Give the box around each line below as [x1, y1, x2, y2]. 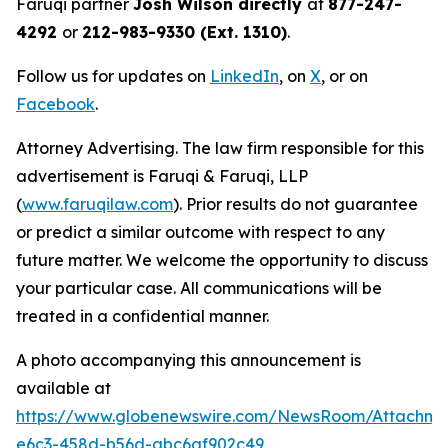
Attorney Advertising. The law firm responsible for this [16, 138, 424, 159]
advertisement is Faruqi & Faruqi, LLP [16, 166, 308, 187]
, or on [321, 66, 368, 87]
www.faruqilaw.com [22, 194, 173, 215]
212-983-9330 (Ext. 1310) [82, 22, 287, 43]
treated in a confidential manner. [16, 306, 269, 327]
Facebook [16, 94, 95, 115]
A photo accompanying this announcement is [16, 350, 361, 371]
